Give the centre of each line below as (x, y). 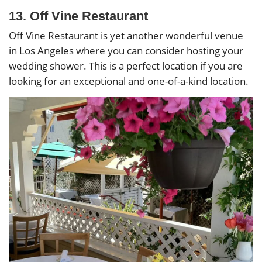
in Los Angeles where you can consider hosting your (126, 51)
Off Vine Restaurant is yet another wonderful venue (126, 36)
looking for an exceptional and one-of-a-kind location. (129, 81)
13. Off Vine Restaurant (78, 16)
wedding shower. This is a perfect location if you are (126, 66)
